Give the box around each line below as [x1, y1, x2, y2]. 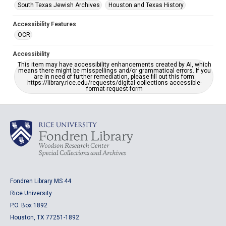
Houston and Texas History [108, 2, 184, 9]
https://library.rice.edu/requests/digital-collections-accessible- [27, 79, 202, 86]
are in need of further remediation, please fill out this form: [33, 73, 196, 80]
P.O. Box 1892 [10, 202, 47, 209]
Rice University [10, 190, 52, 197]
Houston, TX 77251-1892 [10, 214, 79, 221]
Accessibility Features [13, 21, 76, 28]
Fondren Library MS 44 [10, 178, 71, 185]
